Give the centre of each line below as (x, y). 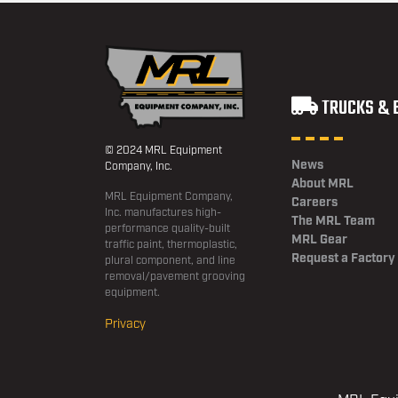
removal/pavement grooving (175, 277)
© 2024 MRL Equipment (163, 151)
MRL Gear (319, 239)
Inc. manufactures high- (163, 213)
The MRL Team (333, 221)
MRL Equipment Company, (169, 197)
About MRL (322, 183)
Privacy (125, 325)
